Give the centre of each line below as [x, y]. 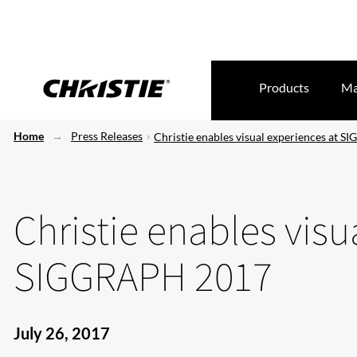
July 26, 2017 [62, 333]
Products [284, 87]
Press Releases [107, 136]
